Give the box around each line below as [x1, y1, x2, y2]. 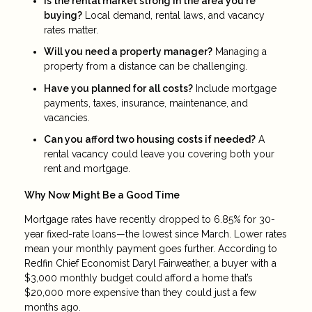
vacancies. [44, 111, 90, 123]
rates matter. [44, 24, 98, 36]
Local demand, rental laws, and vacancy [82, 9, 265, 21]
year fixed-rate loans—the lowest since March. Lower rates [24, 228, 287, 240]
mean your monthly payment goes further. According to [24, 242, 277, 254]
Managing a [212, 46, 267, 58]
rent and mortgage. [44, 163, 130, 175]
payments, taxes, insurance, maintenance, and [44, 97, 248, 109]
